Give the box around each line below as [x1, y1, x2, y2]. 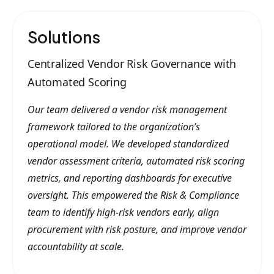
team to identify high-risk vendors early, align [28, 205, 219, 219]
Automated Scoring [28, 74, 127, 89]
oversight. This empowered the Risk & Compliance [28, 188, 239, 202]
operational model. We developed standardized [28, 136, 229, 150]
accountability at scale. [28, 239, 124, 253]
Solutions [28, 26, 100, 47]
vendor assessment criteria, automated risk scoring [28, 154, 245, 168]
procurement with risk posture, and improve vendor [28, 222, 246, 236]
